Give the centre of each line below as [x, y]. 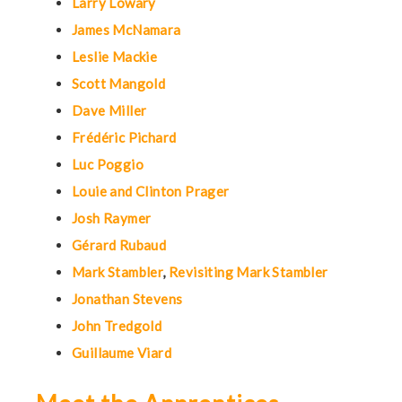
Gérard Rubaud [119, 245]
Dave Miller [109, 110]
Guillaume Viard [122, 353]
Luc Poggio [108, 164]
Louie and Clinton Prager [151, 191]
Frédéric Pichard [124, 137]
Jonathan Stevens [127, 299]
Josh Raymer [112, 218]
